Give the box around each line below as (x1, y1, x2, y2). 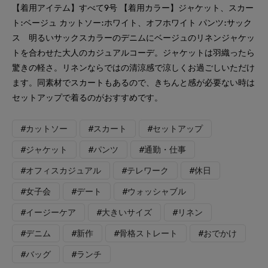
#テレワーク (122, 165, 169, 176)
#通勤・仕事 (139, 144, 186, 155)
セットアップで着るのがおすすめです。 (12, 92, 163, 103)
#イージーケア (21, 207, 76, 218)
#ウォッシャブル (123, 186, 186, 197)
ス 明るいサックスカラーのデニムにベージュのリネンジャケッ (12, 32, 255, 43)
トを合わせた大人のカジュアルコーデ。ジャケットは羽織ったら (12, 47, 255, 58)
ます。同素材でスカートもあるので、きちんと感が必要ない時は (12, 77, 255, 88)
